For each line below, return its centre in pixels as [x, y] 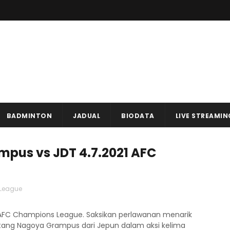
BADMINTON [29, 116]
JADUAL [87, 116]
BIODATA [138, 116]
